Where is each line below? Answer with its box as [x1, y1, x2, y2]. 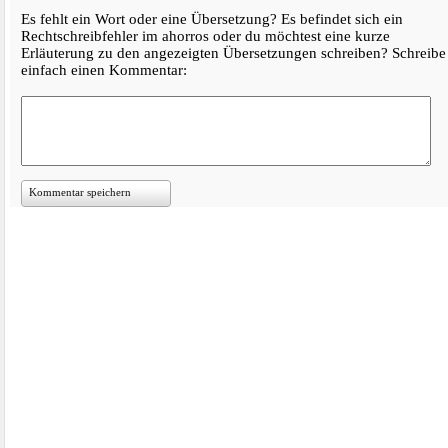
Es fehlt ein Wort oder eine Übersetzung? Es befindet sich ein [20, 11, 403, 27]
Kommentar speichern [28, 186, 131, 198]
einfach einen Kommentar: [20, 62, 187, 78]
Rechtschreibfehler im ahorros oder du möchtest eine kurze [20, 28, 390, 44]
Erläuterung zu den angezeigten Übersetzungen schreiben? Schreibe [20, 45, 446, 61]
